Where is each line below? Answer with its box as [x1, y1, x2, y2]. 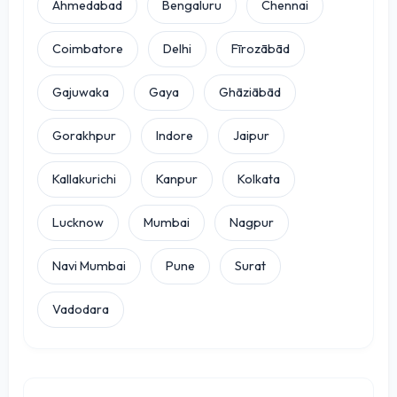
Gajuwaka [52, 83, 109, 100]
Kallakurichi [52, 170, 116, 187]
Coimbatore [52, 40, 123, 57]
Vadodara [52, 300, 109, 317]
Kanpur [156, 170, 198, 187]
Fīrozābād [231, 40, 290, 57]
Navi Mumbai [52, 257, 126, 274]
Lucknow [52, 214, 104, 230]
